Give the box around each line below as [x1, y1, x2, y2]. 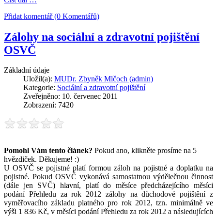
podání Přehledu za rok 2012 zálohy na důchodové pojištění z [4, 190, 213, 199]
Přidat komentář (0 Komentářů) [4, 12, 99, 20]
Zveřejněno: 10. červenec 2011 [23, 92, 118, 101]
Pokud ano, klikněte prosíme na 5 [93, 146, 197, 155]
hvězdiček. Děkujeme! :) [4, 155, 79, 164]
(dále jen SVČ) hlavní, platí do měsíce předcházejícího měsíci [4, 181, 213, 190]
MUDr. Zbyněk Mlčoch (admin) [54, 75, 153, 83]
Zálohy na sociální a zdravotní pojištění [4, 30, 200, 43]
